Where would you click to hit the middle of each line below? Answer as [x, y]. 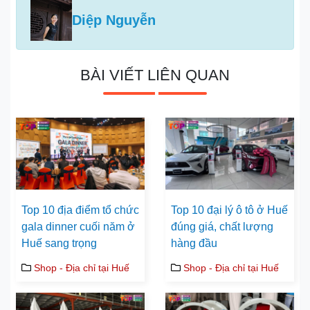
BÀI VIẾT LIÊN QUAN [155, 75]
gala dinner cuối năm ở [78, 227]
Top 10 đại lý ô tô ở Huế [229, 210]
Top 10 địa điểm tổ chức [80, 210]
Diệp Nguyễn [114, 20]
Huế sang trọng [59, 244]
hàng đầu [194, 244]
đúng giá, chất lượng [222, 227]
